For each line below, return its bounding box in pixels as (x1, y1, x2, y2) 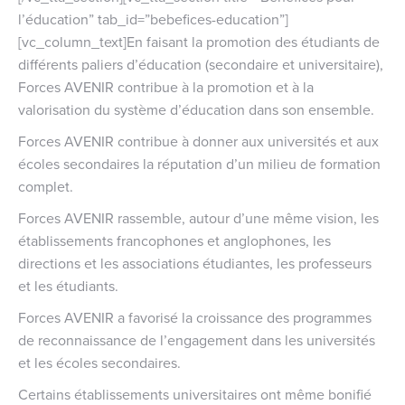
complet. (18, 175, 73, 196)
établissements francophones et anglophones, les (18, 230, 331, 250)
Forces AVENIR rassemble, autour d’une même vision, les (18, 207, 379, 228)
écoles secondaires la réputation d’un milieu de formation (18, 153, 381, 174)
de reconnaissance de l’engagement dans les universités (18, 329, 375, 350)
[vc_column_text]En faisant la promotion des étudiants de (18, 31, 380, 52)
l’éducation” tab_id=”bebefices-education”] (18, 8, 288, 29)
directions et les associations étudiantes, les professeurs (18, 252, 372, 273)
